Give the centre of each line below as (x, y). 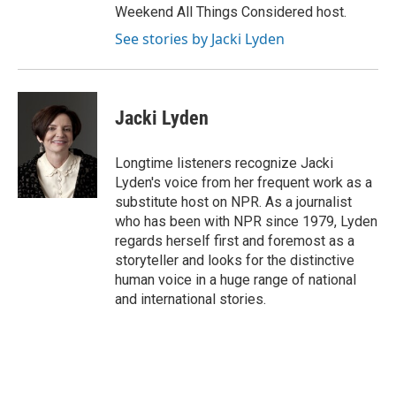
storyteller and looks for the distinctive (235, 261)
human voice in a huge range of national (236, 280)
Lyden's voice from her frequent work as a (244, 183)
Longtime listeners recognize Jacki (224, 164)
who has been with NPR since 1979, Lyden (246, 222)
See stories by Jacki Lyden (200, 39)
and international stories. (190, 300)
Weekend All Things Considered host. (231, 12)
